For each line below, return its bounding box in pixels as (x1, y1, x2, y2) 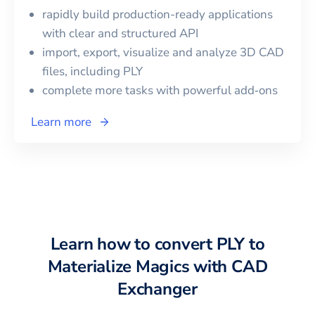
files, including (42, 63, 123, 80)
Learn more (31, 114, 91, 131)
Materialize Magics (47, 255, 190, 278)
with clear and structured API (42, 25, 198, 42)
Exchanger (117, 278, 198, 301)
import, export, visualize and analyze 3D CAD (42, 44, 284, 61)
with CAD (189, 255, 268, 278)
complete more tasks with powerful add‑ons (42, 82, 278, 99)
